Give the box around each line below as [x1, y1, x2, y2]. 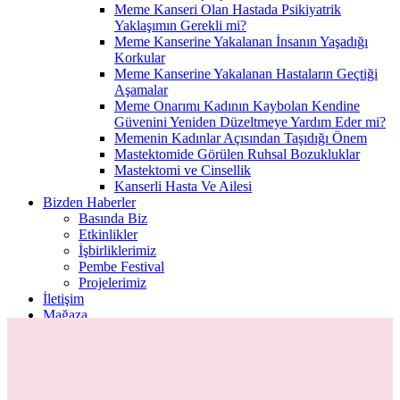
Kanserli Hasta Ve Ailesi [114, 179, 252, 194]
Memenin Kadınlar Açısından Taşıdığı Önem [114, 130, 367, 146]
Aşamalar [114, 82, 168, 97]
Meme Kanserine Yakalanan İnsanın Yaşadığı [114, 34, 368, 49]
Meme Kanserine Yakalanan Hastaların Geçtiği [114, 66, 378, 81]
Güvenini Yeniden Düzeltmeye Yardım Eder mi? [114, 114, 386, 129]
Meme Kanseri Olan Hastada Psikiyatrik [114, 2, 341, 17]
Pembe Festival [79, 259, 164, 274]
